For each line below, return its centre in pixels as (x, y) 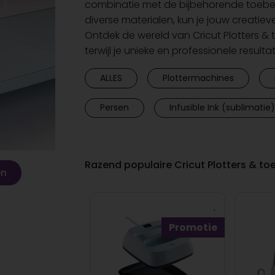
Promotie (193, 228)
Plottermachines (198, 78)
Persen (114, 108)
